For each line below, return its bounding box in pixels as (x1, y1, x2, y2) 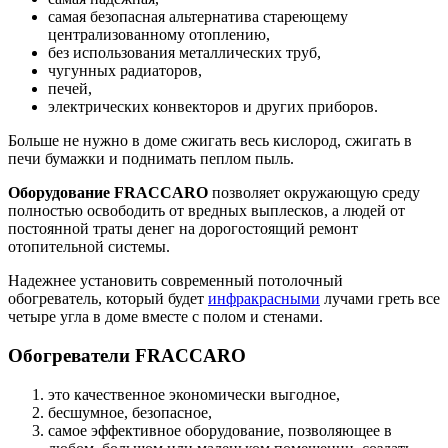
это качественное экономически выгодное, (48, 385, 340, 403)
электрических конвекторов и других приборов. (48, 98, 378, 116)
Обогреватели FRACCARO (8, 344, 246, 366)
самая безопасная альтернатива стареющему (48, 8, 348, 26)
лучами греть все (320, 290, 440, 308)
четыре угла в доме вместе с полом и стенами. (8, 308, 323, 326)
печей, (48, 80, 92, 98)
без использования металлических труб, (48, 44, 321, 62)
